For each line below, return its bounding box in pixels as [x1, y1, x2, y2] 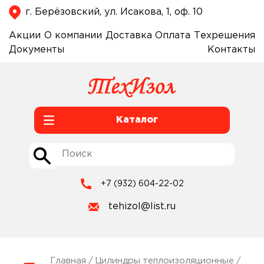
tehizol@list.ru [108, 202, 176, 211]
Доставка [105, 31, 152, 40]
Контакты [207, 45, 255, 54]
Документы [9, 45, 64, 54]
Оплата [155, 31, 191, 40]
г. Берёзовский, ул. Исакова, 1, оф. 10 [25, 7, 203, 16]
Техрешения [194, 31, 255, 40]
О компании [44, 31, 102, 40]
